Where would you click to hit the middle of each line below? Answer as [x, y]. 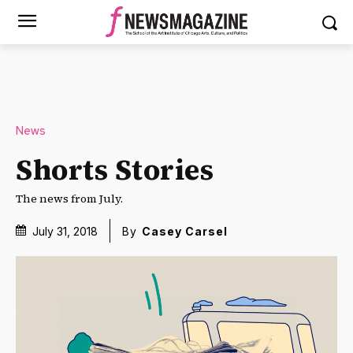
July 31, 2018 [65, 231]
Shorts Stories [115, 169]
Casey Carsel [185, 232]
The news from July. [69, 198]
